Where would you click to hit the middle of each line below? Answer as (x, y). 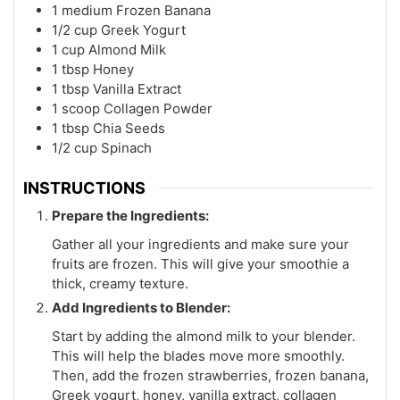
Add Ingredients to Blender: (141, 307)
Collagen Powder (158, 109)
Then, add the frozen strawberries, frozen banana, (210, 375)
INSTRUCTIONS (84, 187)
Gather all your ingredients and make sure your (200, 244)
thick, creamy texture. (120, 283)
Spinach (126, 148)
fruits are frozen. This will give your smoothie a (200, 263)
